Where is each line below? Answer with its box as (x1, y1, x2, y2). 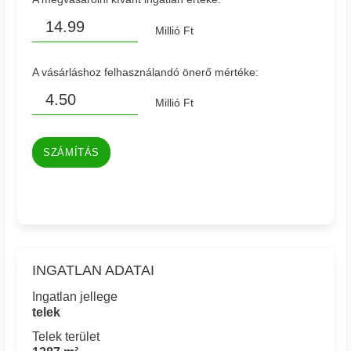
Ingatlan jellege (32, 290, 118, 304)
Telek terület (32, 329, 100, 343)
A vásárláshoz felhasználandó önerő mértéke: (32, 65, 259, 78)
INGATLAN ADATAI (32, 262, 155, 279)
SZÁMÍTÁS (43, 147, 100, 158)
